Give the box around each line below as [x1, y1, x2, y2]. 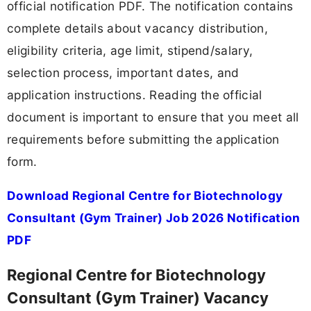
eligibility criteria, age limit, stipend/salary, [7, 43, 253, 58]
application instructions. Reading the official [7, 87, 262, 103]
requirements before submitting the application [7, 132, 280, 147]
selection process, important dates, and [7, 65, 239, 81]
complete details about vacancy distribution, [7, 21, 269, 36]
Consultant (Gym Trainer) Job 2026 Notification [7, 210, 301, 226]
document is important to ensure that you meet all [7, 110, 299, 125]
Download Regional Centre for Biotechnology [7, 188, 283, 203]
